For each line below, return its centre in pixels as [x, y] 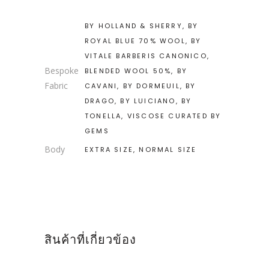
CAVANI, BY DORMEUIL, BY [141, 86]
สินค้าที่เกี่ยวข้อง [90, 240]
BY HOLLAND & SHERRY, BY [142, 26]
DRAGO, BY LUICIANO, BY [138, 101]
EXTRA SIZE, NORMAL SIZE [141, 150]
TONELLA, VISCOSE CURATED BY [153, 116]
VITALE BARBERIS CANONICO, [147, 56]
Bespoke [62, 71]
